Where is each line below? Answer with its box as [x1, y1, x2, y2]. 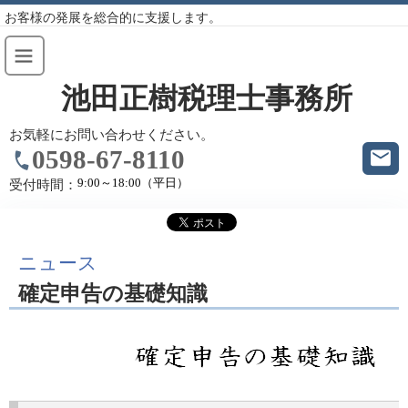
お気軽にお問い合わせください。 [9, 127, 214, 142]
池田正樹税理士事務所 [60, 83, 352, 115]
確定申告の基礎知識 [18, 282, 208, 305]
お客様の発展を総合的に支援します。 [5, 10, 221, 25]
